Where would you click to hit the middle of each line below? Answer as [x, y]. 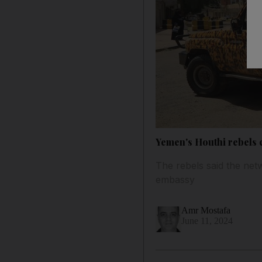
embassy [175, 179]
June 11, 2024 [207, 220]
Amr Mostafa [206, 210]
